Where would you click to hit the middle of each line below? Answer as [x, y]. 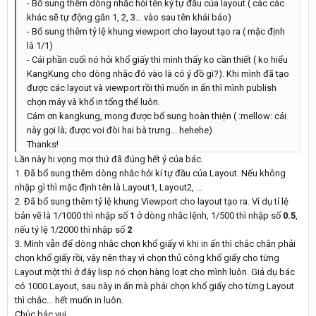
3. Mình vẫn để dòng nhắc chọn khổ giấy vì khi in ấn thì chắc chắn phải [155, 244]
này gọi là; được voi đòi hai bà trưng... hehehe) [120, 130]
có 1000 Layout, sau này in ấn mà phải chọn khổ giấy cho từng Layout [154, 286]
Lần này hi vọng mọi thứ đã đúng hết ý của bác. [109, 159]
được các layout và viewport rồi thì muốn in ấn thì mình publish [152, 88]
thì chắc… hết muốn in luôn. [69, 300]
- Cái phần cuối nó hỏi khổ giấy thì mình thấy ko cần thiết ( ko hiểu [157, 60]
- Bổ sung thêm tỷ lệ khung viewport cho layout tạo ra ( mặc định [156, 31]
